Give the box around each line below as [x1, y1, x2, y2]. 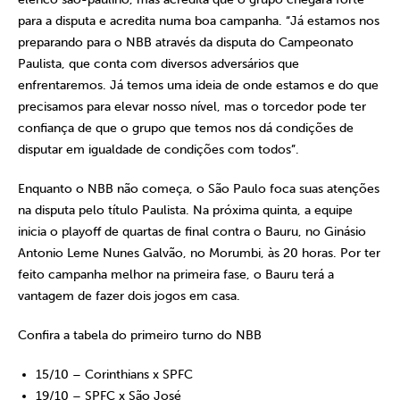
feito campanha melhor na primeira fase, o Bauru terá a [18, 267, 334, 282]
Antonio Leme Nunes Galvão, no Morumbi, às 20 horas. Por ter [18, 246, 380, 261]
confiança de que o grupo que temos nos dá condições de [18, 121, 354, 136]
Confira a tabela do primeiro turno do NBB [18, 328, 262, 343]
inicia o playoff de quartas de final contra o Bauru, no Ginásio [18, 224, 366, 239]
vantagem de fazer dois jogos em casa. [18, 288, 240, 304]
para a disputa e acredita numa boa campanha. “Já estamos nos [18, 13, 379, 29]
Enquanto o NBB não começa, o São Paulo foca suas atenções [18, 181, 379, 196]
